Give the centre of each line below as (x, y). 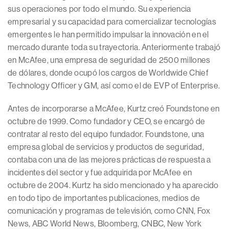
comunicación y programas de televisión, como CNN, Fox (109, 211)
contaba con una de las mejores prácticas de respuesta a (109, 160)
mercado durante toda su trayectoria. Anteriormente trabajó (114, 47)
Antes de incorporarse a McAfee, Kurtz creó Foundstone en (114, 109)
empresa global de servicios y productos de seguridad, (106, 147)
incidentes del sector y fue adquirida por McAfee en (100, 173)
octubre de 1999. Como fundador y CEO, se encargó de (107, 121)
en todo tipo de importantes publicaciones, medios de (104, 198)
